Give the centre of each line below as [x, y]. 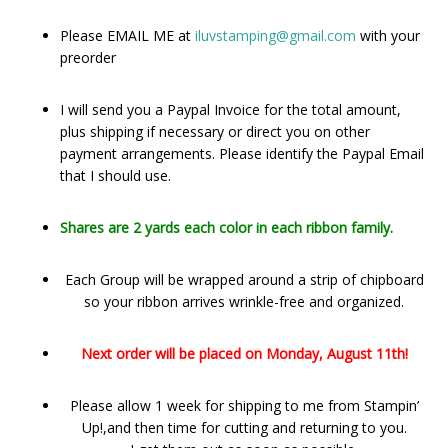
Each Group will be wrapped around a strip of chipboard [244, 279]
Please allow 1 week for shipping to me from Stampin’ [244, 405]
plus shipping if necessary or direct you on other [215, 131]
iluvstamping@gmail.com [275, 35]
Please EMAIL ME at [127, 35]
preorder [88, 57]
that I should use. [115, 175]
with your [388, 35]
